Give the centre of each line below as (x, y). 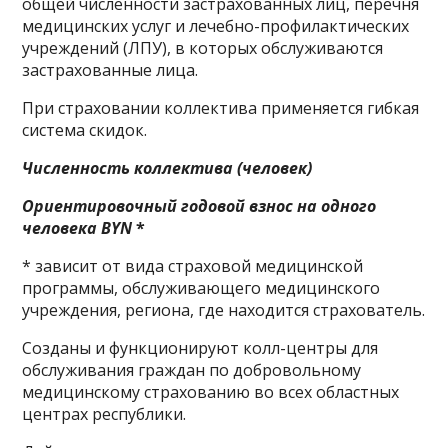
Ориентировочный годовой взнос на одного (199, 206)
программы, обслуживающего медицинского (201, 288)
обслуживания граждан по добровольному (192, 370)
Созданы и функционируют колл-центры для (200, 348)
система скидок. (85, 130)
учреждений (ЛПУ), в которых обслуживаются (203, 48)
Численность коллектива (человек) (167, 168)
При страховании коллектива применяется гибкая (221, 108)
